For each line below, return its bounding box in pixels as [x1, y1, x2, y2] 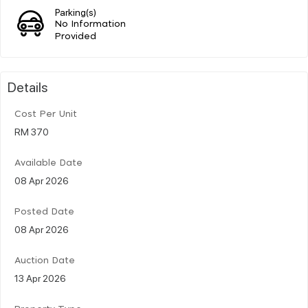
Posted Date [14, 207, 74, 217]
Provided [55, 32, 97, 41]
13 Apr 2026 [14, 271, 66, 284]
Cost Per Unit [14, 109, 77, 119]
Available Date [14, 158, 82, 168]
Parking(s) [55, 5, 97, 18]
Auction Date [14, 256, 75, 265]
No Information [55, 19, 126, 29]
